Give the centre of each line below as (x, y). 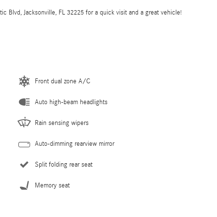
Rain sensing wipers (62, 123)
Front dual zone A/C (62, 81)
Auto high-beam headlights (71, 102)
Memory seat (52, 185)
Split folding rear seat (64, 164)
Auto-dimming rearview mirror (75, 144)
